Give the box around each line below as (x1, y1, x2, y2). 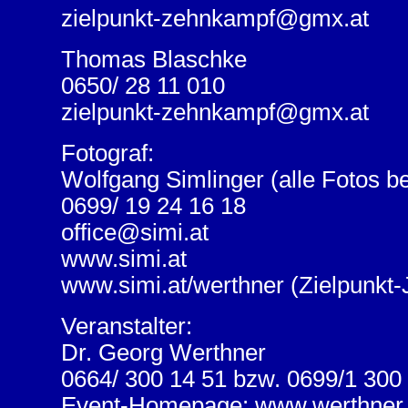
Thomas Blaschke (60, 46, 247, 72)
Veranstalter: (60, 313, 192, 339)
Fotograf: (60, 140, 154, 166)
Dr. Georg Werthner (60, 340, 266, 365)
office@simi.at (60, 219, 209, 245)
